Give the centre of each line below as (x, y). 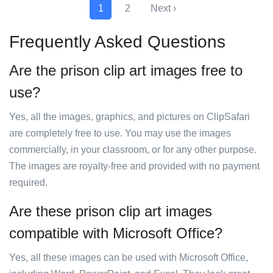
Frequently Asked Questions (117, 42)
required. (28, 183)
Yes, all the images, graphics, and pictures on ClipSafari (129, 117)
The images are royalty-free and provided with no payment (134, 166)
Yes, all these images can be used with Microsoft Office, (129, 257)
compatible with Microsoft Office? (116, 233)
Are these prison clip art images (111, 211)
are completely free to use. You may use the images (120, 133)
